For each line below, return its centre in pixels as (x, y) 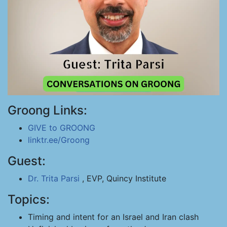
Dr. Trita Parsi (54, 178)
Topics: (29, 199)
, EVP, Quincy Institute (123, 178)
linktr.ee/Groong (59, 140)
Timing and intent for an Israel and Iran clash (113, 217)
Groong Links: (47, 110)
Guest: (27, 161)
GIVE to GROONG (62, 128)
